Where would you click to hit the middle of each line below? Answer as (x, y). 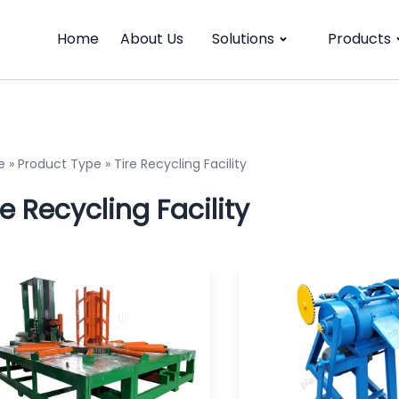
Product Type (60, 163)
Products (359, 39)
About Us (152, 39)
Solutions (243, 39)
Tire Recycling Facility (180, 163)
